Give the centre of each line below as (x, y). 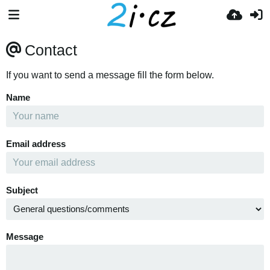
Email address (36, 144)
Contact (51, 50)
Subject (22, 190)
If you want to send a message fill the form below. (110, 75)
